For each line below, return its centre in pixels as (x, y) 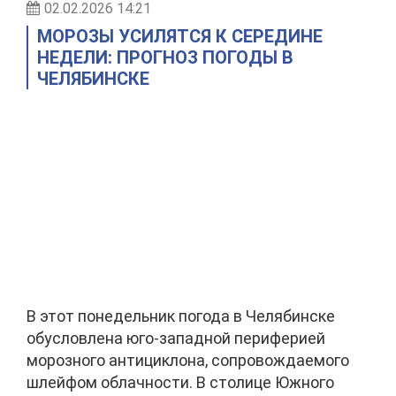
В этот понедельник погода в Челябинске (181, 316)
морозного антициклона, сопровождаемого (188, 360)
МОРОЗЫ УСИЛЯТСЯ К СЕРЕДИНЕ (180, 36)
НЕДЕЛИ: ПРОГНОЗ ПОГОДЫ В (165, 57)
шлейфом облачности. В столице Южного (180, 382)
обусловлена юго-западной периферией (176, 338)
